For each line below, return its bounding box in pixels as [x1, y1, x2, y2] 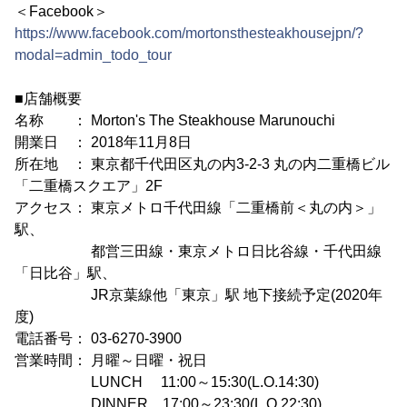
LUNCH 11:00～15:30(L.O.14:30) [15, 374, 319, 391]
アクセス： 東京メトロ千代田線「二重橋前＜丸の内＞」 [15, 200, 382, 216]
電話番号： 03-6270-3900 [15, 331, 182, 347]
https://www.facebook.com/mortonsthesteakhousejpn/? [15, 25, 363, 42]
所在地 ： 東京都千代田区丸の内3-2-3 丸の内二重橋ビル [15, 156, 390, 173]
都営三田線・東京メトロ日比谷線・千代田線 [15, 243, 382, 260]
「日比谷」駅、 [15, 265, 116, 282]
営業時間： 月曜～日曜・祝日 [15, 352, 207, 369]
